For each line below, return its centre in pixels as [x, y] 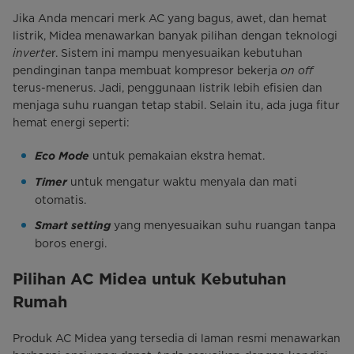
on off [297, 70]
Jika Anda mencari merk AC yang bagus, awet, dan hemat [170, 18]
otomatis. [60, 200]
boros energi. [71, 243]
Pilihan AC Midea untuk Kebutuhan [149, 279]
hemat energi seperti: [71, 122]
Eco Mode [62, 155]
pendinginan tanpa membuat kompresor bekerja [147, 70]
